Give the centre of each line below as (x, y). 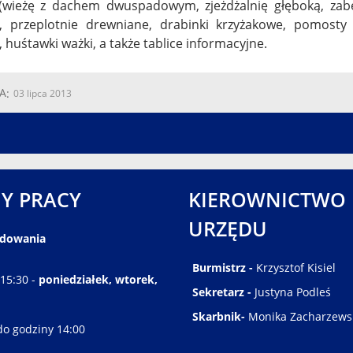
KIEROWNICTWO (267, 200)
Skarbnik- (220, 317)
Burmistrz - (224, 268)
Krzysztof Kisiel (296, 268)
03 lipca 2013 (43, 94)
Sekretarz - (223, 292)
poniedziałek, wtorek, (98, 280)
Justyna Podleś (293, 292)
